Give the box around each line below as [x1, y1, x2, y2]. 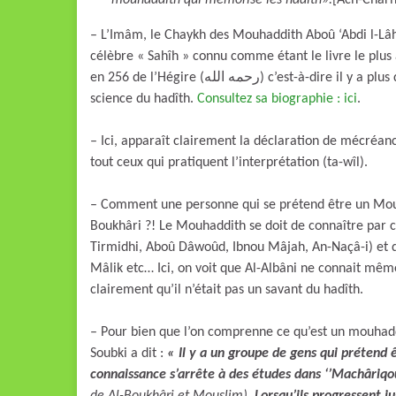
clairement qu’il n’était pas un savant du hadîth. [90, 283, 363, 297]
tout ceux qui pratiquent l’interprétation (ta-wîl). [90, 156, 368, 170]
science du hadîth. [90, 92, 197, 106]
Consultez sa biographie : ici [197, 92, 357, 106]
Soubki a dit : [90, 346, 167, 361]
